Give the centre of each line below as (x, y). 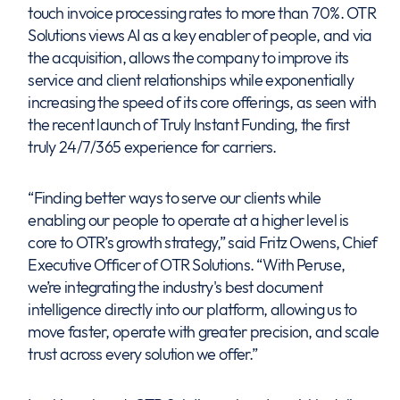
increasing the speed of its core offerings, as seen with (202, 102)
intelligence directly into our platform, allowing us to (192, 309)
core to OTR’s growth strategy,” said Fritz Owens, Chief (203, 242)
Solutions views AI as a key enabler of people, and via (200, 35)
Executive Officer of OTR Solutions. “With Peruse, (187, 265)
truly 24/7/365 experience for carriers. (152, 147)
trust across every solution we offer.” (142, 354)
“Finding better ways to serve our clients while (175, 198)
